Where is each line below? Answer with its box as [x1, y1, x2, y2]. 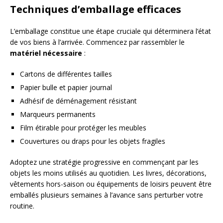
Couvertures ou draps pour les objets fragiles [20, 136, 165, 146]
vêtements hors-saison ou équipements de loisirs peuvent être [10, 179, 212, 189]
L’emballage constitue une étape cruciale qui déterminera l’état [10, 26, 211, 36]
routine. [10, 201, 34, 211]
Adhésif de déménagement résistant [20, 96, 137, 106]
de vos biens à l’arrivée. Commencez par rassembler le [10, 37, 185, 47]
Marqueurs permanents [20, 109, 96, 119]
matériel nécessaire [10, 48, 82, 58]
